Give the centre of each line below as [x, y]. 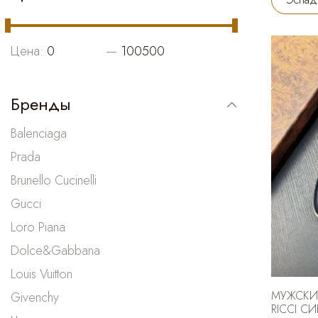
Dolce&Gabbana [55, 250]
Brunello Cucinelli [54, 180]
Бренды [41, 104]
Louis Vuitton [42, 274]
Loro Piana [38, 227]
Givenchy [35, 297]
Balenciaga [39, 133]
